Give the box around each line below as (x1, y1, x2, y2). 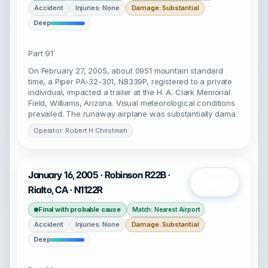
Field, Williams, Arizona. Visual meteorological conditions (28, 98, 235, 108)
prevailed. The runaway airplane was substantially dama (28, 109, 236, 118)
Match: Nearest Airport (132, 206, 200, 213)
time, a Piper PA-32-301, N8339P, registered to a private (28, 77, 233, 86)
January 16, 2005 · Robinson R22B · (28, 169, 170, 181)
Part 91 (28, 48, 53, 58)
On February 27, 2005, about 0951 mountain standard (28, 66, 223, 75)
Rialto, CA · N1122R (28, 184, 103, 196)
